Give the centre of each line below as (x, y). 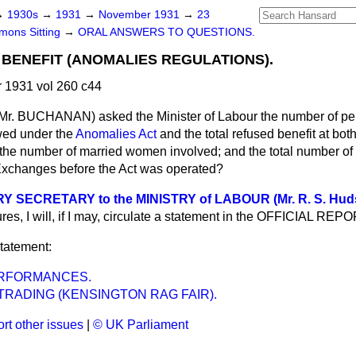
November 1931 (141, 15)
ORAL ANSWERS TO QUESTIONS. (166, 32)
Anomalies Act (116, 134)
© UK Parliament (141, 325)
